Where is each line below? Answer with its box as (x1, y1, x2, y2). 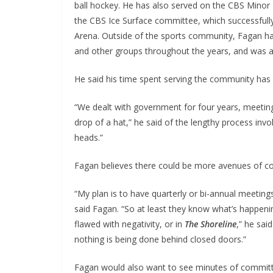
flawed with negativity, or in (74, 218, 185, 230)
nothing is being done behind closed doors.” (74, 233, 246, 246)
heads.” (74, 132, 103, 144)
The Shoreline (185, 218, 236, 230)
